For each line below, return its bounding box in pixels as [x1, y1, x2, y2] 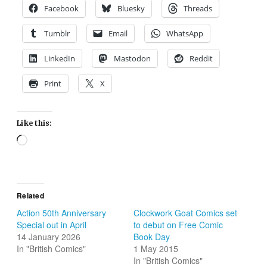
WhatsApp [166, 27, 204, 39]
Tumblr [44, 27, 70, 39]
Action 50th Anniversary [17, 207, 107, 219]
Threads [184, 2, 213, 14]
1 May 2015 [133, 243, 178, 255]
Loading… [27, 133, 66, 146]
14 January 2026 [17, 231, 81, 243]
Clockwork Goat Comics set [133, 207, 237, 219]
